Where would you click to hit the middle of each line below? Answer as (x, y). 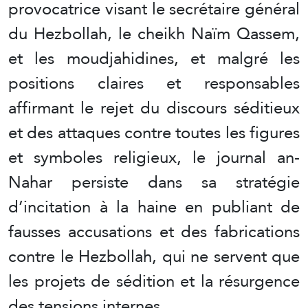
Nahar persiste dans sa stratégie (154, 182)
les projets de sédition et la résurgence (154, 281)
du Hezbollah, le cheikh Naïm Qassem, (154, 34)
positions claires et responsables (154, 83)
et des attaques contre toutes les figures (154, 133)
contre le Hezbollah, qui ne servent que (154, 256)
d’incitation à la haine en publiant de (154, 207)
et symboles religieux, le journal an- (154, 157)
